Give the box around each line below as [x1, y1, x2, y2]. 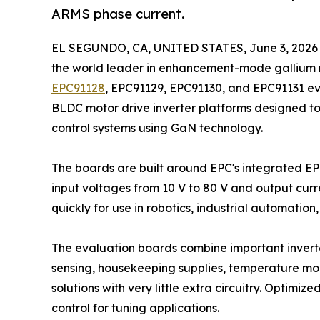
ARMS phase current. [51, 6, 185, 23]
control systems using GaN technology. [51, 120, 263, 135]
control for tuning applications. [51, 300, 219, 315]
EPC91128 [51, 80, 105, 95]
